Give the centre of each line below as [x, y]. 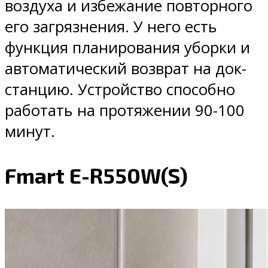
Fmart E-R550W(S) [96, 175]
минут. [30, 131]
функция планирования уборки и [127, 47]
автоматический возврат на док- [126, 68]
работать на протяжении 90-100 [125, 110]
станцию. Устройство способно [120, 89]
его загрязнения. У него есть [111, 26]
